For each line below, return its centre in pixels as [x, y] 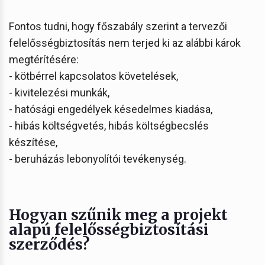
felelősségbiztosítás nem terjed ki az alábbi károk [125, 43]
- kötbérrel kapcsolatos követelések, [93, 76]
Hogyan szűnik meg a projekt [118, 214]
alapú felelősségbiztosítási [109, 229]
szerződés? [49, 244]
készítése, [33, 142]
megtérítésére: [44, 59]
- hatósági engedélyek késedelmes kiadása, [111, 109]
